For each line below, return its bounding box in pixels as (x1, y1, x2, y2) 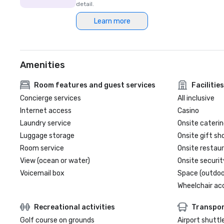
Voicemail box (20, 169, 64, 177)
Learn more (93, 16, 130, 25)
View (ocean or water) (20, 156, 90, 165)
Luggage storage (20, 131, 74, 140)
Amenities (20, 59, 65, 70)
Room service (20, 144, 64, 152)
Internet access (20, 106, 71, 115)
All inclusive (177, 94, 214, 102)
